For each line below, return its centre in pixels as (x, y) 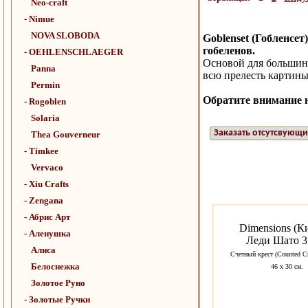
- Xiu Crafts (46, 184)
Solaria (45, 118)
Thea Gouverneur (66, 134)
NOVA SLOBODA (65, 35)
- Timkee (41, 151)
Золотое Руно (58, 283)
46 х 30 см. (285, 267)
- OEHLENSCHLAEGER (74, 52)
